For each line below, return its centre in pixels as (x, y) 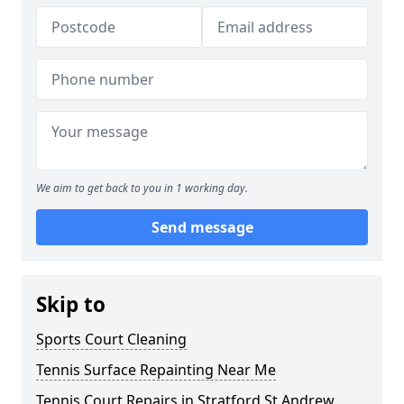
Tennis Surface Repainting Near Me (156, 370)
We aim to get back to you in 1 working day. (142, 188)
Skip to (71, 304)
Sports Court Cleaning (111, 339)
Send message (202, 227)
